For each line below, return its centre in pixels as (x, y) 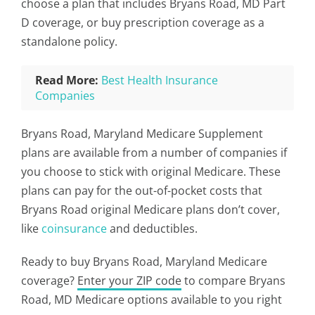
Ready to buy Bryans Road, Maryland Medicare (144, 262)
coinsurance (74, 229)
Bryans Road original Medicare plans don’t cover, (150, 210)
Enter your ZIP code (129, 281)
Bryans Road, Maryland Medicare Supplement (142, 134)
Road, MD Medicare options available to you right (152, 300)
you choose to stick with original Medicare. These (151, 172)
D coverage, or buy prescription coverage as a (143, 22)
